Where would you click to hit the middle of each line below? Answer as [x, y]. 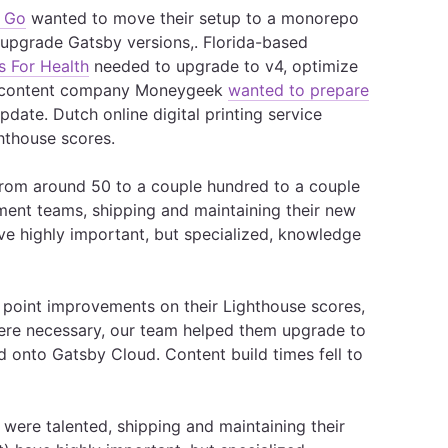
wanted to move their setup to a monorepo [192, 18]
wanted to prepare [298, 90]
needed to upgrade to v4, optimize [223, 66]
